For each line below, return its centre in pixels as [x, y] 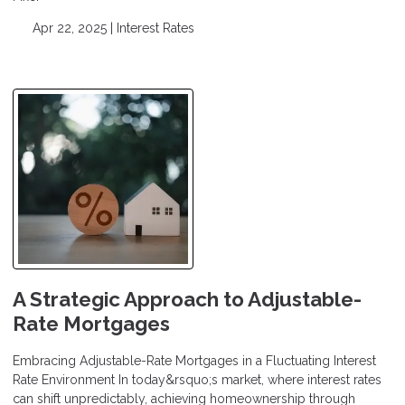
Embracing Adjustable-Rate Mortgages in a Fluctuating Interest [194, 360]
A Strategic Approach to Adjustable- [187, 300]
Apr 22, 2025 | [72, 28]
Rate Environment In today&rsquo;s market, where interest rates [197, 379]
